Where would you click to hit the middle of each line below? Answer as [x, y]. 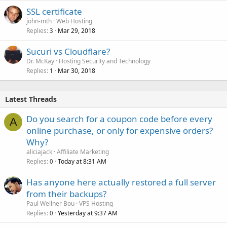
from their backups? [66, 194]
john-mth [39, 21]
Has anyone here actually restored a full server [121, 182]
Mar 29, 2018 [77, 30]
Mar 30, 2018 [77, 70]
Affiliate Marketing [83, 152]
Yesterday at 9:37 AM [88, 213]
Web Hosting [74, 21]
